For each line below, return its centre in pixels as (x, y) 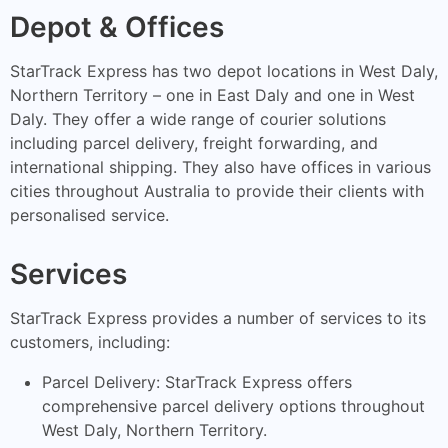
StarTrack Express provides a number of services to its (218, 317)
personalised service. (89, 214)
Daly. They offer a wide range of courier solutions (198, 118)
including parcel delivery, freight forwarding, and (194, 142)
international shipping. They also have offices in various (220, 166)
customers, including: (90, 341)
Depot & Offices (117, 26)
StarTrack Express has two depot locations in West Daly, (224, 70)
